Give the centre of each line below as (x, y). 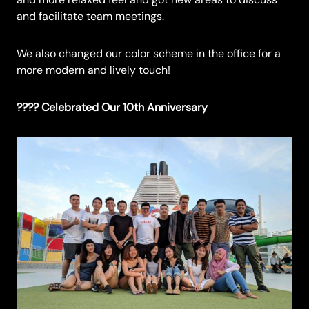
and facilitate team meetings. (90, 17)
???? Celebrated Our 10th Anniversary (113, 108)
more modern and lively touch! (93, 70)
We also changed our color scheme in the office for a (149, 54)
